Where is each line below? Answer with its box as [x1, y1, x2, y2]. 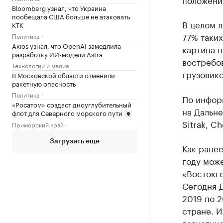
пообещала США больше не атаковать [12, 10, 130, 21]
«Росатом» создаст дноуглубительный [12, 99, 131, 109]
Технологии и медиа [12, 60, 69, 70]
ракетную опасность [12, 78, 76, 88]
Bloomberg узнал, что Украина [12, 2, 106, 12]
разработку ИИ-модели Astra [12, 48, 103, 59]
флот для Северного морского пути [12, 107, 122, 117]
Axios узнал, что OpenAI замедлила [12, 40, 121, 50]
